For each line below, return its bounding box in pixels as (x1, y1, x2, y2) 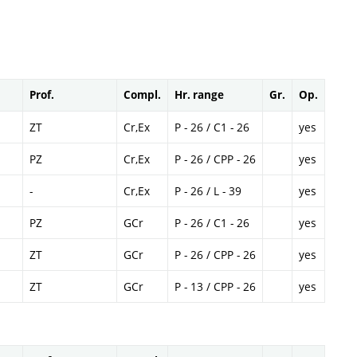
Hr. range (175, 88, 224, 102)
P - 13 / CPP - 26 (175, 279, 256, 294)
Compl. (124, 88, 161, 102)
